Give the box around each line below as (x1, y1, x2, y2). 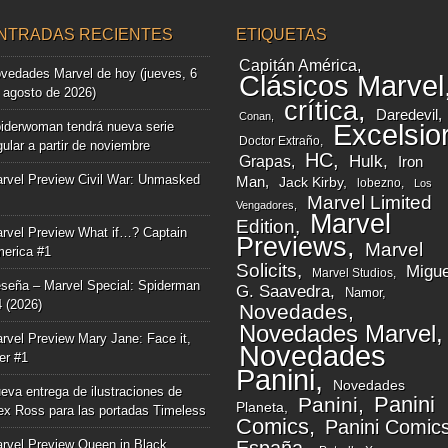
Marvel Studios (311, 266, 393, 280)
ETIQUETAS (235, 26, 327, 44)
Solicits (235, 260, 297, 282)
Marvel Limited (306, 192, 432, 214)
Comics (235, 414, 309, 440)
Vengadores (235, 199, 294, 212)
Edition (235, 216, 295, 238)
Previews (235, 232, 347, 263)
